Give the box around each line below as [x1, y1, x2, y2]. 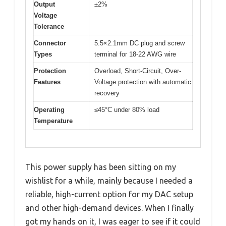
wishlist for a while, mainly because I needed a [25, 176, 193, 185]
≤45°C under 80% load [94, 106, 159, 114]
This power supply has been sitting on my [25, 162, 176, 172]
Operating [34, 106, 65, 114]
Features [34, 78, 61, 86]
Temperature [34, 117, 73, 125]
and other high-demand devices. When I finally [25, 203, 194, 212]
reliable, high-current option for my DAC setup [25, 189, 193, 199]
